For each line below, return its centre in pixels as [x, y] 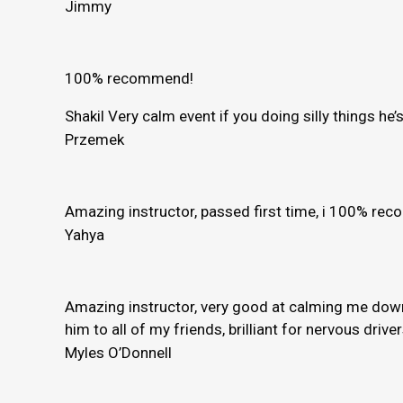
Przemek [94, 139]
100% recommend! [129, 78]
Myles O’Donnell [118, 353]
